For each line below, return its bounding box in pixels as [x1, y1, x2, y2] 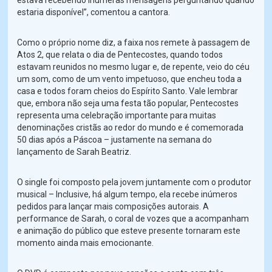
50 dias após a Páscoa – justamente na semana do [17, 135, 212, 145]
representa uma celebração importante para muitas [17, 110, 217, 121]
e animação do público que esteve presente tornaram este [17, 226, 241, 236]
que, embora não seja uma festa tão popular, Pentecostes [17, 98, 239, 109]
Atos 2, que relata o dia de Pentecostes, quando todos [17, 50, 223, 60]
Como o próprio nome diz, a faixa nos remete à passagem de [17, 38, 251, 48]
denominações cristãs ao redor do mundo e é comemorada [17, 123, 244, 133]
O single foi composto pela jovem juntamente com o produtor [17, 177, 252, 188]
